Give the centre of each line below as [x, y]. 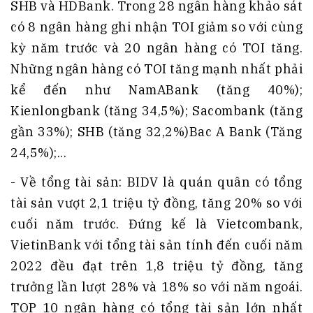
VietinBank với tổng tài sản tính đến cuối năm [156, 245]
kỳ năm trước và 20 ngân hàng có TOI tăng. [156, 48]
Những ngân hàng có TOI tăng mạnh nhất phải [156, 69]
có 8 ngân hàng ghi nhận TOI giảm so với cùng [156, 27]
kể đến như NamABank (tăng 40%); [156, 90]
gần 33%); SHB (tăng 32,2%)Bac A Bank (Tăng [156, 132]
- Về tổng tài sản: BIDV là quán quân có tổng [156, 182]
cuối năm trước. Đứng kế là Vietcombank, [156, 224]
